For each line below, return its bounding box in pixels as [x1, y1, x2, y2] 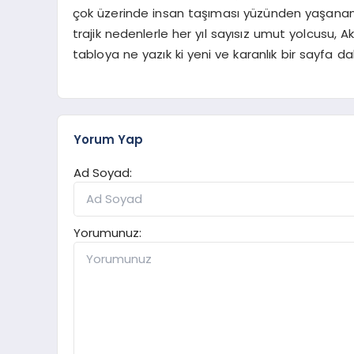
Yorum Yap [73, 130, 143, 148]
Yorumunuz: [73, 224, 141, 241]
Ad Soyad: [73, 164, 132, 181]
